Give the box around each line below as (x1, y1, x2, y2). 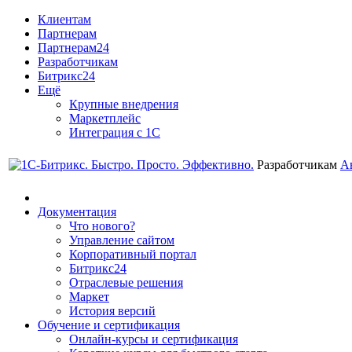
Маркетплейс (69, 112, 141, 125)
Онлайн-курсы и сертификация (69, 332, 238, 346)
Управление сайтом (69, 233, 174, 247)
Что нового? (69, 219, 135, 233)
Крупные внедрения (69, 97, 178, 111)
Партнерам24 (38, 41, 109, 54)
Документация (38, 205, 116, 218)
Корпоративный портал (69, 247, 196, 261)
